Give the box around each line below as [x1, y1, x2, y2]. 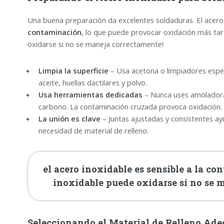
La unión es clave [38, 113, 100, 123]
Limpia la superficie [38, 65, 108, 75]
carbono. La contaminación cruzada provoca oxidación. [38, 101, 222, 111]
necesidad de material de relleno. [38, 125, 148, 135]
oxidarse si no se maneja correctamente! [27, 38, 163, 49]
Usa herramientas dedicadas [38, 89, 142, 99]
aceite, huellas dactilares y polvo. [38, 77, 147, 87]
